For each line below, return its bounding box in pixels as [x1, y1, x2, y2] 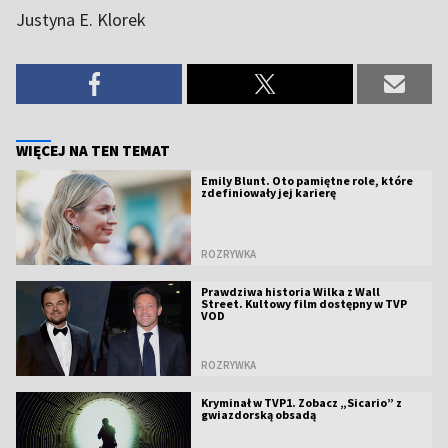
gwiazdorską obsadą [200, 406, 316, 422]
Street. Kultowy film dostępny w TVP [200, 295, 407, 311]
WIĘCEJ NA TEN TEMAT [16, 140, 170, 160]
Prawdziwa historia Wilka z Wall [200, 283, 380, 299]
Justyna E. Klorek [16, 7, 146, 31]
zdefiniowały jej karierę [200, 184, 336, 200]
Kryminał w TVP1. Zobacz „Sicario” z [200, 394, 402, 410]
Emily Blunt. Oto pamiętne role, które [200, 172, 413, 188]
